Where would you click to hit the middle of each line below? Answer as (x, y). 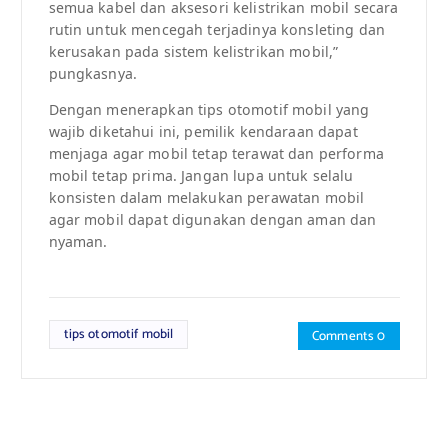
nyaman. (78, 242)
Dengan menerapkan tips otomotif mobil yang (209, 110)
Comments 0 (349, 336)
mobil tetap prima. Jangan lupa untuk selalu (201, 176)
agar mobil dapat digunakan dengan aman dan (212, 220)
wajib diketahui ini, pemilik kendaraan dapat (203, 132)
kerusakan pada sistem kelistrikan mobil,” (193, 52)
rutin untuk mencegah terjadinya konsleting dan (216, 30)
